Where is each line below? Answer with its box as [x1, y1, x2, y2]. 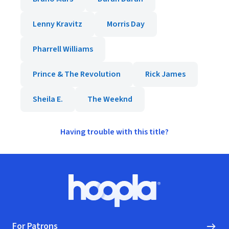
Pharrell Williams [33, 43, 93, 55]
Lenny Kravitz [33, 18, 82, 30]
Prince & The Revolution [33, 68, 121, 80]
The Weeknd [87, 94, 132, 105]
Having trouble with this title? [60, 126, 169, 138]
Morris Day [107, 18, 145, 30]
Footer [12, 174, 36, 185]
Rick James [145, 68, 186, 80]
